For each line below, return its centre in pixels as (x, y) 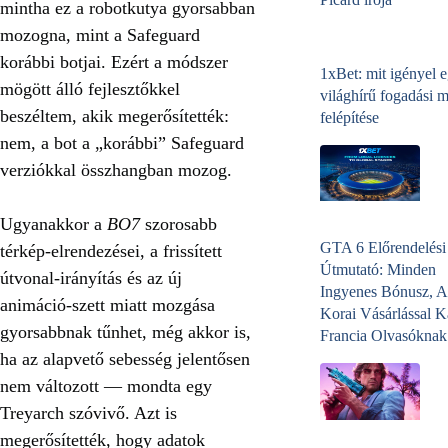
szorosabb (178, 223)
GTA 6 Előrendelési (383, 248)
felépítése (349, 118)
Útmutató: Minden (378, 270)
